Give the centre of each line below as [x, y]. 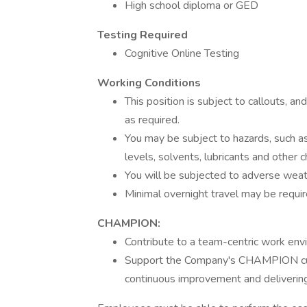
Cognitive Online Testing [182, 53]
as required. [152, 120]
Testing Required [143, 35]
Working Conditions [149, 83]
